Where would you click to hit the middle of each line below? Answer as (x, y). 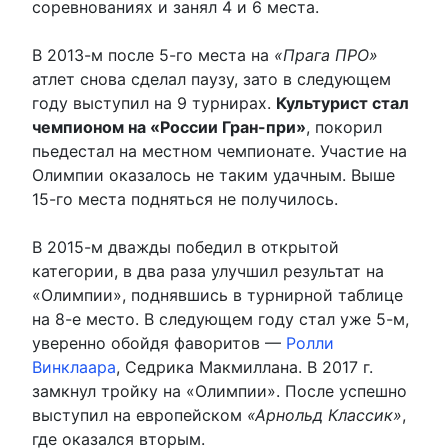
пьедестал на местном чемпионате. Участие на (219, 151)
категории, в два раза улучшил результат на (208, 271)
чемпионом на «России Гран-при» (169, 127)
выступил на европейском (139, 415)
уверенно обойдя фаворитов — (159, 343)
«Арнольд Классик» (324, 415)
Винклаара (74, 367)
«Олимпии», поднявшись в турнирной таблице (217, 295)
